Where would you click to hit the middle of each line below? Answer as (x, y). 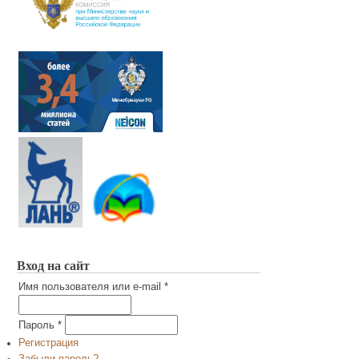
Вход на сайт (53, 265)
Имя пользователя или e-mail (91, 287)
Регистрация (48, 343)
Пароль (38, 326)
